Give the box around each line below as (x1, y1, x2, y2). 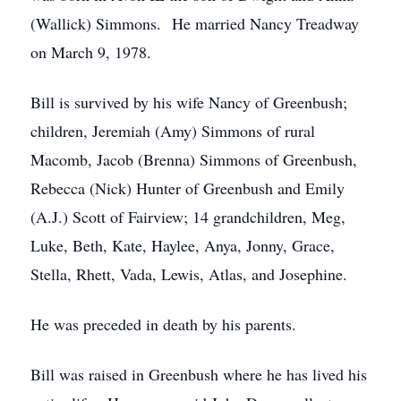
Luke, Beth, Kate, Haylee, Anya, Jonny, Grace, (30, 235, 335, 256)
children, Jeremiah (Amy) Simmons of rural (30, 120, 315, 141)
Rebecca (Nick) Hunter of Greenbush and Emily (30, 177, 345, 199)
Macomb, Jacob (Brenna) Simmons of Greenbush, (30, 149, 357, 170)
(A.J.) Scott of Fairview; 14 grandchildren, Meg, (30, 206, 346, 227)
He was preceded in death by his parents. (30, 313, 296, 335)
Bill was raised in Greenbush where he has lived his (30, 363, 367, 385)
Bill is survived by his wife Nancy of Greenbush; (30, 91, 347, 113)
